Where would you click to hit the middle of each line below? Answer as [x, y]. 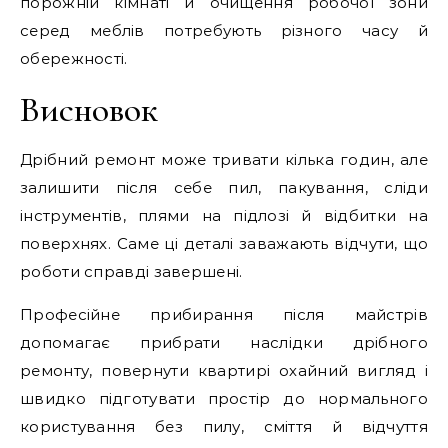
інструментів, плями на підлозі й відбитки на [224, 215]
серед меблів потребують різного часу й [224, 30]
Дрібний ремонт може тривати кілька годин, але [224, 159]
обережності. [74, 58]
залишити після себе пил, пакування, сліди [224, 187]
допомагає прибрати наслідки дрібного [224, 342]
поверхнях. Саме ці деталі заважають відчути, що [224, 243]
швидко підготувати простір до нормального [224, 398]
